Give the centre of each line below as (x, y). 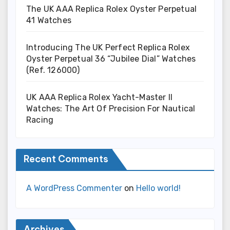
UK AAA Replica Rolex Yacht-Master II (100, 98)
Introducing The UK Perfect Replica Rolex (108, 48)
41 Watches (49, 21)
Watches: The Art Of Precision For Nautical (111, 109)
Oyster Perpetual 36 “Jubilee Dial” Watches (111, 59)
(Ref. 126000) (53, 70)
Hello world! (158, 188)
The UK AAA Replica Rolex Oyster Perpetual (112, 9)
